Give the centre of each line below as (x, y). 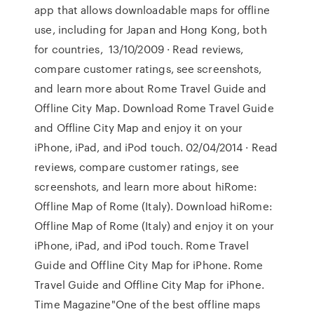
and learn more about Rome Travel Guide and (151, 88)
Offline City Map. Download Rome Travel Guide (154, 108)
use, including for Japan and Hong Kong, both (151, 29)
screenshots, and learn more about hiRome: (146, 186)
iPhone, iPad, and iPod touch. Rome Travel (142, 245)
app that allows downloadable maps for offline (152, 10)
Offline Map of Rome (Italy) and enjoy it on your (155, 226)
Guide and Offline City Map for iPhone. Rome (149, 265)
